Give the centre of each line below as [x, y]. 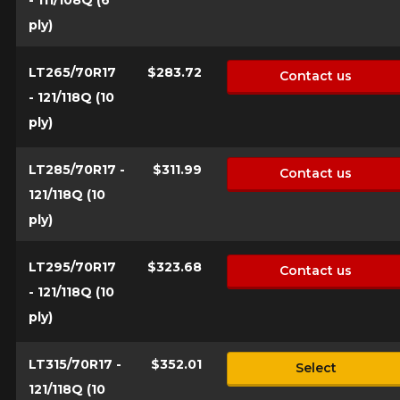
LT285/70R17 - [76, 169]
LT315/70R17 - [75, 364]
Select [316, 368]
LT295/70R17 [72, 267]
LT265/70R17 [72, 72]
